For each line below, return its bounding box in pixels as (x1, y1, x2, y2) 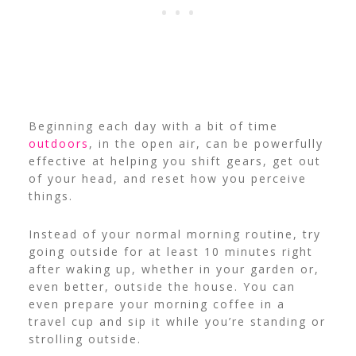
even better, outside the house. (28, 279, 243, 295)
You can (242, 279, 296, 295)
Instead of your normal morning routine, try (28, 226, 321, 242)
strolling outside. (28, 331, 141, 347)
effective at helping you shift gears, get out (28, 153, 321, 169)
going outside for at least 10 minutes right (28, 244, 313, 260)
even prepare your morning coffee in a (28, 296, 285, 312)
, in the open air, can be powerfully (88, 136, 323, 152)
